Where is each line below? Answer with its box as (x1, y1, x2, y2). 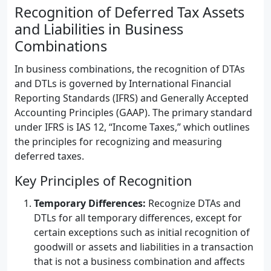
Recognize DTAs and (146, 197, 241, 210)
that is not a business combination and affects (34, 255, 245, 268)
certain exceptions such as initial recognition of (34, 226, 250, 239)
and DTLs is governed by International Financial (15, 77, 231, 90)
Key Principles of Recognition (15, 172, 192, 189)
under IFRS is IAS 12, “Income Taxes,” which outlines (15, 120, 250, 134)
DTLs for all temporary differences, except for (34, 211, 242, 224)
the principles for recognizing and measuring (15, 135, 222, 148)
